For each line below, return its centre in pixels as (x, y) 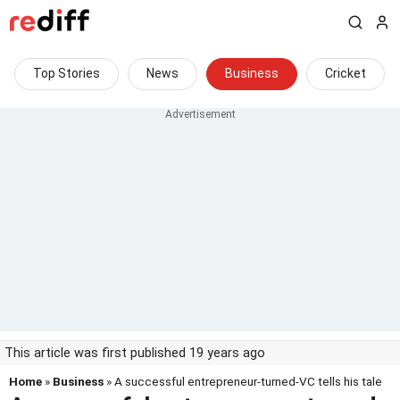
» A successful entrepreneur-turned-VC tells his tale (243, 381)
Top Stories (67, 73)
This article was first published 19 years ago (135, 353)
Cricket (346, 73)
